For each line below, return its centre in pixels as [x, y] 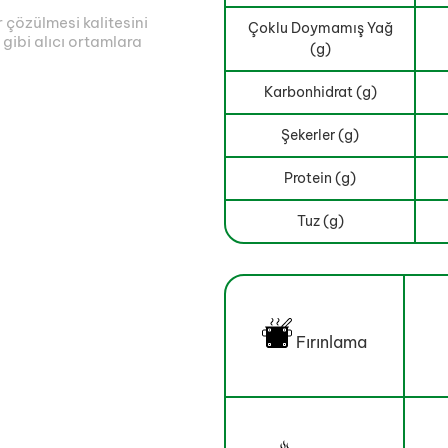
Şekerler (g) [320, 135]
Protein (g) [320, 178]
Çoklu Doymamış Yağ [320, 28]
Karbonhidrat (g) [320, 92]
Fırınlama [331, 342]
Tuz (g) [320, 221]
